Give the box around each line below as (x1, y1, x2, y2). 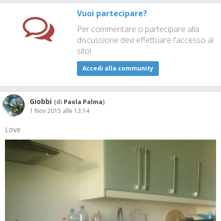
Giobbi (30, 97, 52, 106)
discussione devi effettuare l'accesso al (76, 35, 214, 45)
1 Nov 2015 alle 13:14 (30, 107, 89, 115)
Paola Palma (64, 98, 103, 106)
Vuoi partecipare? (76, 8, 147, 19)
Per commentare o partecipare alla (76, 24, 199, 35)
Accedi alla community (82, 64, 153, 73)
